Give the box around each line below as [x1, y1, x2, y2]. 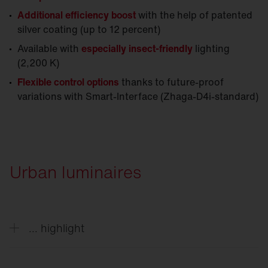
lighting [193, 41, 230, 56]
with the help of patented [136, 8, 252, 23]
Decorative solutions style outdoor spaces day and [29, 247, 258, 262]
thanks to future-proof [119, 75, 224, 90]
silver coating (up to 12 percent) [17, 22, 160, 37]
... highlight [29, 220, 84, 236]
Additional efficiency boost [17, 8, 136, 23]
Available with [17, 41, 81, 56]
